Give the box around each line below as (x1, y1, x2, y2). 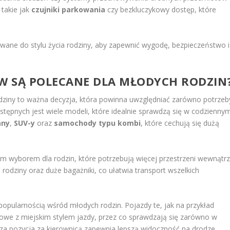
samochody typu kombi (54, 118, 141, 128)
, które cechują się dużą (141, 118, 220, 128)
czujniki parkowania (31, 5, 106, 15)
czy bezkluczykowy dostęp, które (105, 5, 217, 15)
